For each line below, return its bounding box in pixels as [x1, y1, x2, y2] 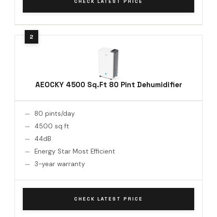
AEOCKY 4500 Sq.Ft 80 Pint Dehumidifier [35, 79, 182, 89]
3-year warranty [34, 159, 85, 168]
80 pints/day [34, 109, 75, 118]
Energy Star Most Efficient [34, 147, 115, 155]
